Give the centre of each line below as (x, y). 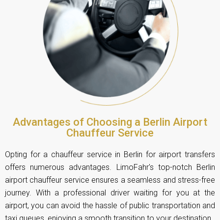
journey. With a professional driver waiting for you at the (110, 193)
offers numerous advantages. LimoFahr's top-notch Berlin (110, 167)
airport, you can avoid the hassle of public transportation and (110, 206)
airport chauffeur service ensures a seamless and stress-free (110, 180)
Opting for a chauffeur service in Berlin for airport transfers (110, 155)
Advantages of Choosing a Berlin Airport (110, 122)
